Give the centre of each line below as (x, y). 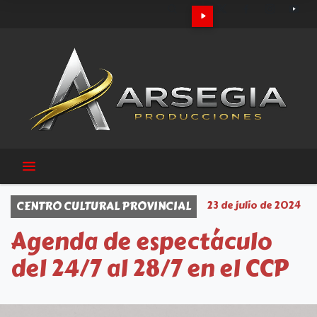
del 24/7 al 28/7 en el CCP (149, 269)
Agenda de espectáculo (141, 242)
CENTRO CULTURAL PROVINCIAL (104, 206)
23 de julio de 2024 (254, 206)
